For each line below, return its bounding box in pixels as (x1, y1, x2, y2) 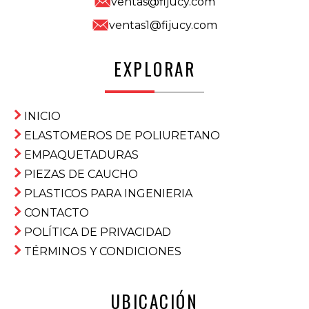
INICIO (24, 109, 61, 123)
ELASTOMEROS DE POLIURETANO (24, 128, 220, 142)
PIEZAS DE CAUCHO (24, 167, 138, 181)
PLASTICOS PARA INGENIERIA (24, 186, 192, 200)
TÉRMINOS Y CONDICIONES (24, 244, 181, 258)
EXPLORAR (114, 55, 195, 81)
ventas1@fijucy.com (108, 18, 217, 32)
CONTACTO (24, 206, 89, 219)
